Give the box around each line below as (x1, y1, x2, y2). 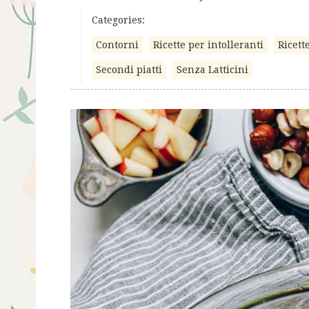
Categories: (92, 14, 145, 26)
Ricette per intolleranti (153, 39, 263, 50)
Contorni (96, 39, 139, 50)
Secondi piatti (96, 64, 162, 75)
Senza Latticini (177, 64, 248, 75)
